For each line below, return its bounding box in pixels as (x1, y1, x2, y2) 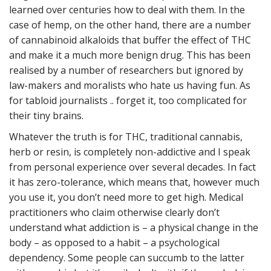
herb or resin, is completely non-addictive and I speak (9, 145, 250, 158)
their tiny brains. (9, 109, 83, 122)
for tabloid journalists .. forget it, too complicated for (9, 94, 247, 107)
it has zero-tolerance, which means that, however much (9, 175, 260, 189)
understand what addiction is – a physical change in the (9, 221, 258, 234)
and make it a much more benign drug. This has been (9, 48, 250, 62)
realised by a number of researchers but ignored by (9, 64, 243, 77)
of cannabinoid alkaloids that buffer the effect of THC (9, 33, 251, 47)
